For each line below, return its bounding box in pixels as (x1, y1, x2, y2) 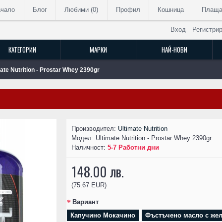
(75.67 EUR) (71, 181, 107, 189)
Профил (115, 6, 140, 13)
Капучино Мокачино (70, 212, 135, 219)
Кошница (158, 6, 184, 13)
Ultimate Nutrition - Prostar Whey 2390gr (96, 134, 212, 142)
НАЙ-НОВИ (161, 45, 187, 55)
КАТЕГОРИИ (8, 45, 36, 55)
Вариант (72, 198, 99, 206)
